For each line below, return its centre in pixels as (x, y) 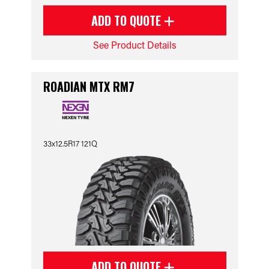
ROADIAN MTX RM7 (89, 86)
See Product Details (134, 45)
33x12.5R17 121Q (70, 143)
